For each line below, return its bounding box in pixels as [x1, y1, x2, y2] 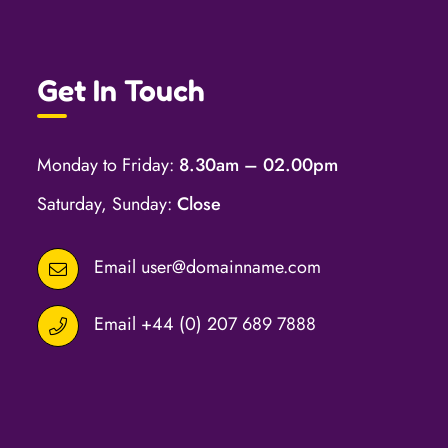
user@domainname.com [140, 253, 321, 280]
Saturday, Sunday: [36, 190, 177, 217]
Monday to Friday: [36, 151, 179, 178]
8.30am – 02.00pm [178, 151, 338, 178]
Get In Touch [36, 71, 205, 108]
